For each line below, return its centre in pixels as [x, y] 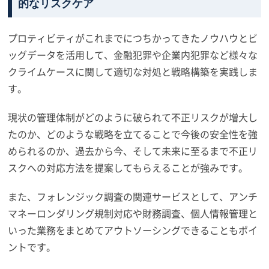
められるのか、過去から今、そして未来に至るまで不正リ [133, 151]
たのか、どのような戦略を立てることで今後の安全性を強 [133, 134]
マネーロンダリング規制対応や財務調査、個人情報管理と [133, 213]
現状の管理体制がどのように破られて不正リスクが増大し [133, 117]
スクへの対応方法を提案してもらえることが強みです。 [128, 168]
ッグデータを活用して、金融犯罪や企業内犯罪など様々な [133, 55]
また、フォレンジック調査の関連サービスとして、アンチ [133, 196]
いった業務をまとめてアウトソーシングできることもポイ [133, 230]
